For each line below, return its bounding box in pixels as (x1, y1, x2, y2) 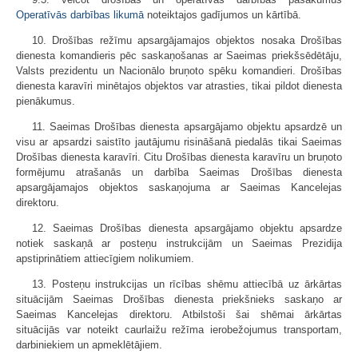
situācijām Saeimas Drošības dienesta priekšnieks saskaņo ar (16, 293, 342, 306)
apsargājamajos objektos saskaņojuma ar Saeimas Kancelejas (16, 181, 342, 194)
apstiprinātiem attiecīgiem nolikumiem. (16, 253, 194, 265)
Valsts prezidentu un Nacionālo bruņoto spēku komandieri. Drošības (16, 65, 342, 78)
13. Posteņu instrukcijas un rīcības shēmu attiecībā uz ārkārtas (32, 278, 342, 291)
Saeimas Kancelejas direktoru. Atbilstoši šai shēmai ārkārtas (16, 308, 342, 321)
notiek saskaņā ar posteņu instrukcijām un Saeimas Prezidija (16, 237, 342, 250)
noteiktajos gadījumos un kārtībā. (144, 9, 301, 22)
